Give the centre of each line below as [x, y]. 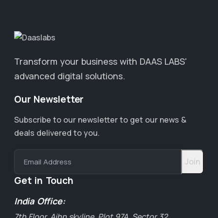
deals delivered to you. [57, 133]
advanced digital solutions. [70, 76]
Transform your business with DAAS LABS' [100, 61]
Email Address [48, 162]
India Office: [40, 201]
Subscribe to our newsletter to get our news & [100, 120]
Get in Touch [44, 181]
